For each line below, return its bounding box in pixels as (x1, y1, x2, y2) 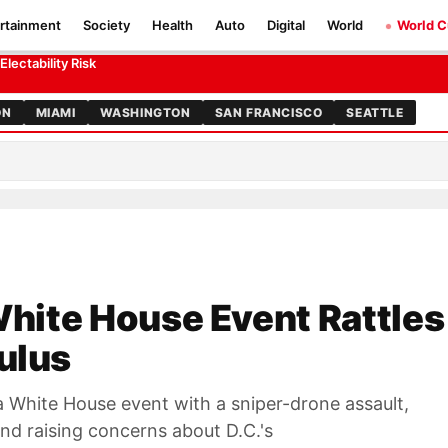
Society (83, 17, 130, 33)
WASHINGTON (99, 105, 191, 120)
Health (152, 17, 193, 33)
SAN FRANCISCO (214, 105, 323, 120)
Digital (267, 17, 305, 33)
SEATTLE (346, 105, 404, 120)
